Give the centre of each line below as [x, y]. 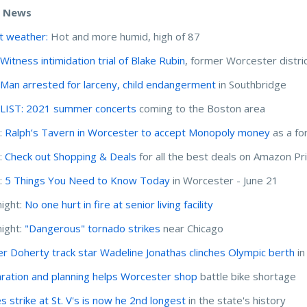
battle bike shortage [247, 276]
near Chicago [192, 228]
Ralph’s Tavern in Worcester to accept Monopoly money [138, 132]
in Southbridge [251, 84]
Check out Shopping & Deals [71, 156]
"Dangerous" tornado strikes [93, 228]
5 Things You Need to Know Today [88, 180]
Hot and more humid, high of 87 [124, 36]
